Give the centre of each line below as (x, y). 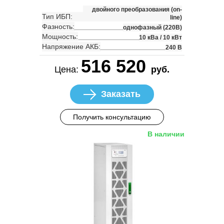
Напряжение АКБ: (71, 46)
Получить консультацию (112, 117)
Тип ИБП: (57, 16)
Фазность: (58, 26)
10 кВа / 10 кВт (160, 37)
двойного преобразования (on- (137, 9)
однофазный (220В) (152, 27)
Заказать (121, 94)
